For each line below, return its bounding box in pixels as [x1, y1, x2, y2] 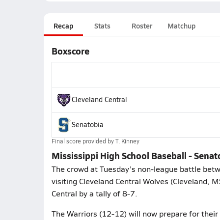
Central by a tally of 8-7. [51, 188, 137, 198]
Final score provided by [51, 137, 115, 145]
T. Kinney [115, 137, 139, 145]
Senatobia [71, 120, 104, 129]
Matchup [167, 21, 195, 30]
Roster [131, 21, 152, 30]
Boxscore [51, 45, 89, 57]
